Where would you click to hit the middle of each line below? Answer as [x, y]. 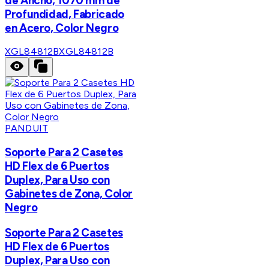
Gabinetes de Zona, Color [69, 193]
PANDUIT [27, 128]
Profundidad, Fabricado [65, 14]
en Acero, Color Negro [62, 28]
